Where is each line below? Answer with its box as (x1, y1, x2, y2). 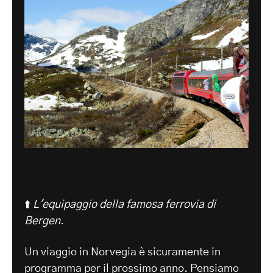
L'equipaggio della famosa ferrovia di (33, 199, 216, 211)
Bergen (24, 216, 60, 227)
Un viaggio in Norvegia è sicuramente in (24, 247, 221, 258)
